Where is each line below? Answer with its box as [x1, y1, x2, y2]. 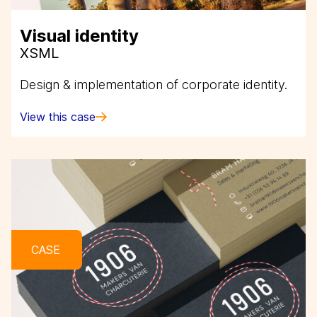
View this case [20, 110, 96, 124]
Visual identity [20, 25, 139, 46]
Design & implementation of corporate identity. [20, 77, 287, 92]
